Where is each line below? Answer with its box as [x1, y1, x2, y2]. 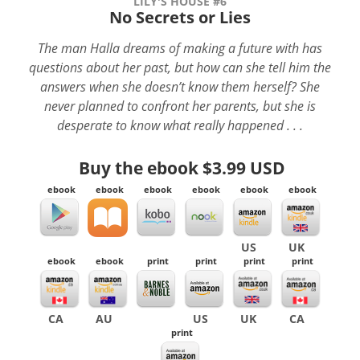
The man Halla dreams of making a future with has [38, 39, 322, 56]
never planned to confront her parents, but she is [44, 97, 316, 114]
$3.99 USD [202, 157, 285, 179]
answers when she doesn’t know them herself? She [40, 78, 320, 95]
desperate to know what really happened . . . [57, 117, 303, 133]
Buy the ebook [79, 157, 202, 179]
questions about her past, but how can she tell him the [29, 59, 331, 76]
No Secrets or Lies [109, 6, 251, 28]
